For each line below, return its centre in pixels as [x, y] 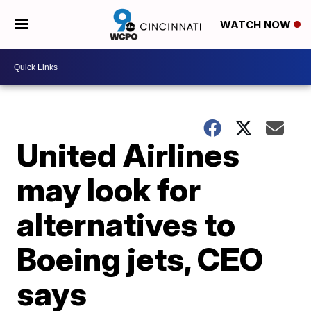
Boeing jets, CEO [140, 259]
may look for [109, 190]
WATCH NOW [257, 25]
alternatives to [126, 224]
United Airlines [128, 155]
